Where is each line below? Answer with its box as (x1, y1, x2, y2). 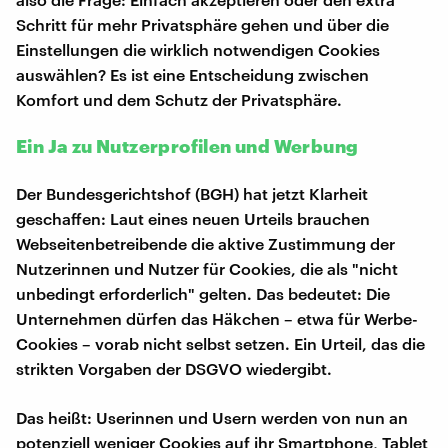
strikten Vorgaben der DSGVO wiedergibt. (16, 358, 332, 378)
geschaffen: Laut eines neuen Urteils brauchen (16, 208, 370, 228)
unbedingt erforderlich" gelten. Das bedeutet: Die (16, 283, 390, 303)
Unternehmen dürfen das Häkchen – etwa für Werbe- (16, 308, 418, 328)
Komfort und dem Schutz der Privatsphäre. (16, 89, 342, 109)
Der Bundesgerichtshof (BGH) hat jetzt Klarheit (16, 183, 368, 203)
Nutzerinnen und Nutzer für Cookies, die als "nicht (16, 258, 398, 278)
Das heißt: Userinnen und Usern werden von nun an (16, 407, 408, 427)
